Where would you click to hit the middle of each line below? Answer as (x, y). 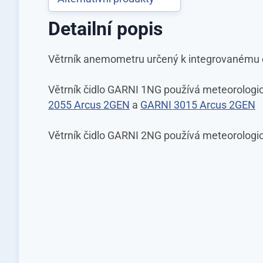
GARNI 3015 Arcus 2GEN (198, 105)
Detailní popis (105, 29)
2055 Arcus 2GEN (89, 105)
